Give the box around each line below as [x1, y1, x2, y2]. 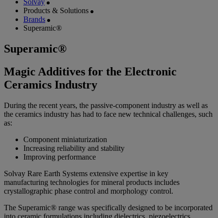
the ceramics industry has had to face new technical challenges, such [4, 109, 213, 118]
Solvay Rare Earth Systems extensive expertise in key [4, 169, 168, 178]
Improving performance [23, 152, 96, 161]
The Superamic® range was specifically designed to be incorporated [4, 203, 213, 212]
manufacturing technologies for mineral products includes [4, 178, 180, 186]
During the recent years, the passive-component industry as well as [4, 101, 208, 109]
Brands [23, 15, 45, 24]
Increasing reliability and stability [23, 144, 125, 152]
